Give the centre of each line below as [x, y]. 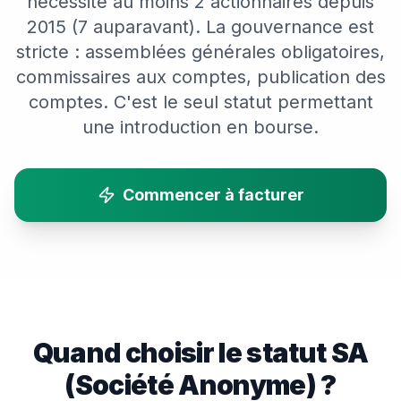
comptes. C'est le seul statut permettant [200, 102]
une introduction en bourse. [200, 127]
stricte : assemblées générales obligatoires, [200, 52]
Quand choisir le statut [182, 353]
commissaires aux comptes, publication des [200, 77]
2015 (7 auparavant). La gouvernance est [200, 27]
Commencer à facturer [213, 195]
